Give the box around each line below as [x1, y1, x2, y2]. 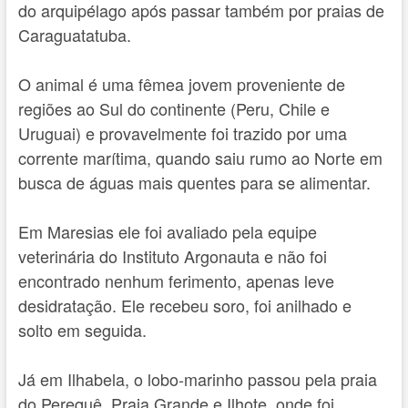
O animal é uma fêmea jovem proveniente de [17, 71, 345, 96]
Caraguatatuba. [17, 22, 131, 46]
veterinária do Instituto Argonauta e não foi [17, 243, 327, 268]
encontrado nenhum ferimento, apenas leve [17, 268, 334, 292]
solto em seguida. [17, 317, 147, 342]
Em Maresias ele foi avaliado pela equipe [17, 219, 317, 243]
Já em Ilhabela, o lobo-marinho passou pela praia [17, 366, 377, 391]
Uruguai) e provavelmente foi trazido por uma [17, 120, 347, 145]
